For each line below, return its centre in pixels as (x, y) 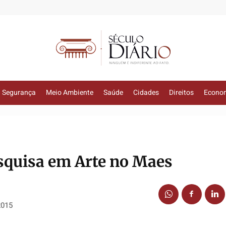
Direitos (181, 93)
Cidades (146, 93)
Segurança (19, 93)
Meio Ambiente (70, 93)
